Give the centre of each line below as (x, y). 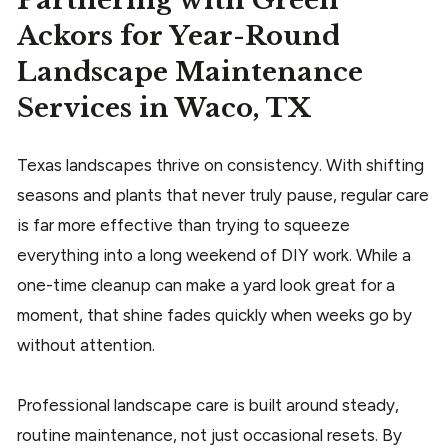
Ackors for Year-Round (178, 36)
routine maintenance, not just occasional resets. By (209, 435)
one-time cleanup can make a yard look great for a (206, 285)
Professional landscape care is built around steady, (208, 405)
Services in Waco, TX (164, 108)
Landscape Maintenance (190, 72)
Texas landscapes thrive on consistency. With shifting (220, 165)
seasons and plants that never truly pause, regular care (223, 195)
